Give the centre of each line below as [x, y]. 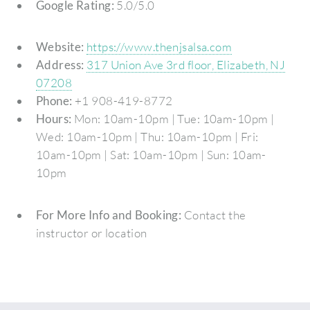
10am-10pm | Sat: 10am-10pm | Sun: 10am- [151, 155]
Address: [60, 65]
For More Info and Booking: [109, 215]
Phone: [54, 101]
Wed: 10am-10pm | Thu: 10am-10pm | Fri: [147, 137]
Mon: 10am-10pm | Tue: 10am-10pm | [173, 119]
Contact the [214, 215]
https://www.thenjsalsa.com [159, 47]
